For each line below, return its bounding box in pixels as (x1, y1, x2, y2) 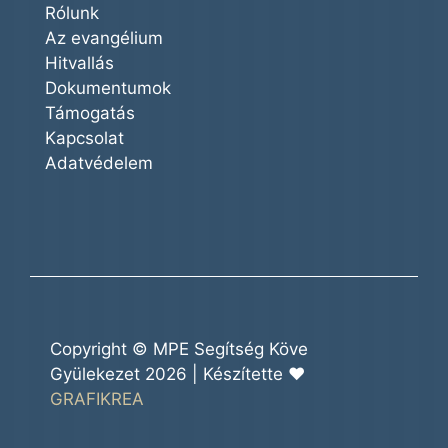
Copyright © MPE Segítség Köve (50, 339, 308, 360)
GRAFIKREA (50, 389, 144, 410)
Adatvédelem (45, 153, 153, 174)
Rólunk (45, 3, 99, 24)
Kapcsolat (45, 128, 124, 149)
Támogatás (45, 103, 135, 124)
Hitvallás (45, 53, 114, 74)
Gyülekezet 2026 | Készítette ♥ (50, 364, 305, 385)
